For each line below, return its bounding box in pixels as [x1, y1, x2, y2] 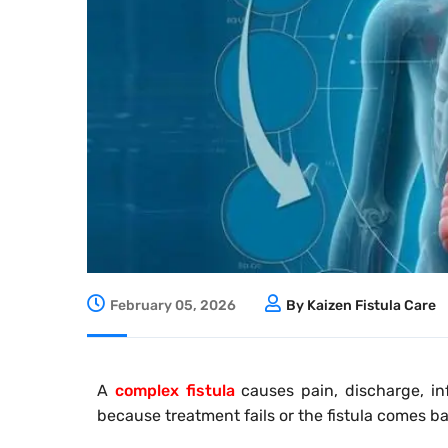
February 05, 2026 [110, 297, 236, 315]
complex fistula [114, 381, 235, 401]
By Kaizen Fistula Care [286, 297, 436, 315]
